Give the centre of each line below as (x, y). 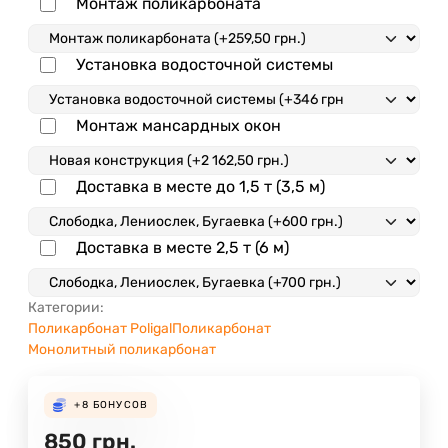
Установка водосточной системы (204, 64)
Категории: (66, 307)
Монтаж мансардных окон (178, 125)
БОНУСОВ (120, 404)
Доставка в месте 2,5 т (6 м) (182, 247)
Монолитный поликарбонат (122, 349)
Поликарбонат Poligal (100, 328)
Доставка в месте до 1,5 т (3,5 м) (200, 186)
